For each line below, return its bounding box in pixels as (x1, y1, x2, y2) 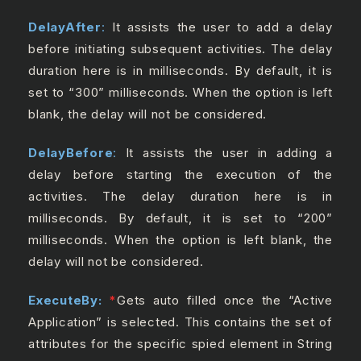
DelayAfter (28, 19, 102, 35)
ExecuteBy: (28, 292, 110, 308)
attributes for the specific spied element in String (28, 335, 333, 351)
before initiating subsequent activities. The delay (28, 41, 333, 57)
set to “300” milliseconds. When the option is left (28, 85, 333, 101)
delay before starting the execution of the (28, 166, 333, 182)
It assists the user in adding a (117, 144, 333, 160)
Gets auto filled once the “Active (117, 292, 333, 308)
